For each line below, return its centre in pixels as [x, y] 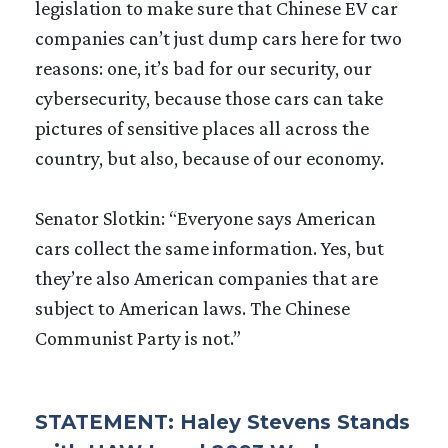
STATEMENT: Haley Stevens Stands [222, 421]
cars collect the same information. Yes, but [209, 247]
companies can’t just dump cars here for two [218, 37]
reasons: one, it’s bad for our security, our [203, 67]
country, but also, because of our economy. [209, 157]
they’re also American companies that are [206, 277]
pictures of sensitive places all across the [202, 127]
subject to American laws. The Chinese [192, 307]
